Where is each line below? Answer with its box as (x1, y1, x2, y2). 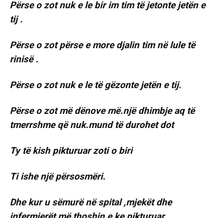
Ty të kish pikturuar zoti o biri (10, 145, 132, 157)
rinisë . (10, 54, 38, 65)
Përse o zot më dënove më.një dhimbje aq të (10, 105, 195, 117)
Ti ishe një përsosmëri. (10, 171, 106, 182)
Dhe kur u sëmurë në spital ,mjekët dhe (10, 197, 172, 208)
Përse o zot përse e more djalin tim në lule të (10, 39, 195, 51)
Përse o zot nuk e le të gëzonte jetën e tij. (10, 79, 182, 91)
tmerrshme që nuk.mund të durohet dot (10, 119, 174, 131)
